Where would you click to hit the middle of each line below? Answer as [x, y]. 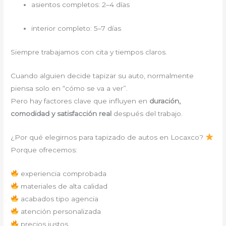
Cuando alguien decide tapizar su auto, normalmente [102, 75]
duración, [165, 101]
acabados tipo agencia [58, 199]
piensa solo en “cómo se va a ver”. [69, 88]
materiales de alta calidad [63, 186]
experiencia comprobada [62, 173]
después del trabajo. [147, 113]
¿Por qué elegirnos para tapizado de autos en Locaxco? [108, 137]
